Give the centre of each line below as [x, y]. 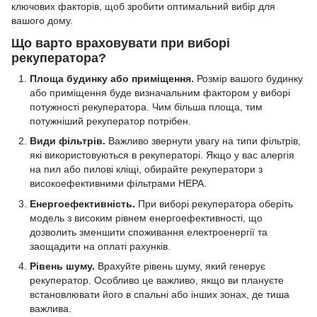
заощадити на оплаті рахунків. [100, 246]
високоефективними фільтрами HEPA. [118, 184]
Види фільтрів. [68, 141]
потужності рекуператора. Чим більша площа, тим [146, 106]
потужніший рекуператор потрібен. [110, 121]
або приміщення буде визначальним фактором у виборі [160, 92]
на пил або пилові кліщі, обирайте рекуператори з [146, 169]
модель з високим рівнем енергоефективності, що [146, 218]
